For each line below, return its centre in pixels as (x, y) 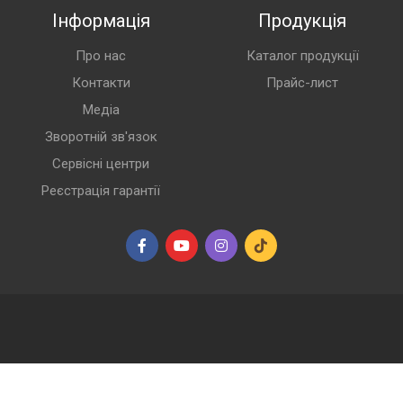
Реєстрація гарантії (101, 190)
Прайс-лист (302, 82)
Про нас (101, 55)
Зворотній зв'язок (101, 136)
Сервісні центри (101, 163)
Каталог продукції (302, 55)
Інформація (101, 20)
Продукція (302, 20)
